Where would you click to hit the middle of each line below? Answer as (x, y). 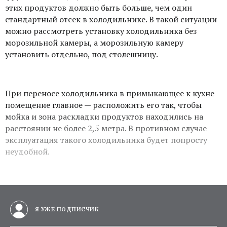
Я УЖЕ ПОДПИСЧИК (66, 209)
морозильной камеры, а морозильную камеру (94, 42)
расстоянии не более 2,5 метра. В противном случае (106, 128)
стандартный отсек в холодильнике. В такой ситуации (111, 19)
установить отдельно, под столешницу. (82, 54)
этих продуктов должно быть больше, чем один (99, 7)
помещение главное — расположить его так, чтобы (103, 105)
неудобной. (27, 151)
